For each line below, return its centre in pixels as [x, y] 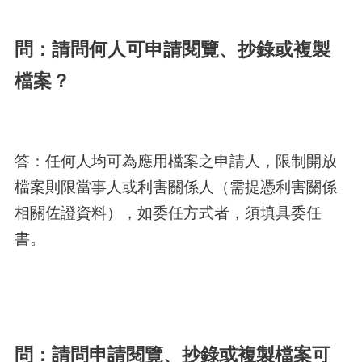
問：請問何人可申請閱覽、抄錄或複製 [172, 49]
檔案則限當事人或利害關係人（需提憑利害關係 [175, 186]
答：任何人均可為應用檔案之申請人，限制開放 [175, 160]
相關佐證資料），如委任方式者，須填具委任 [168, 212]
